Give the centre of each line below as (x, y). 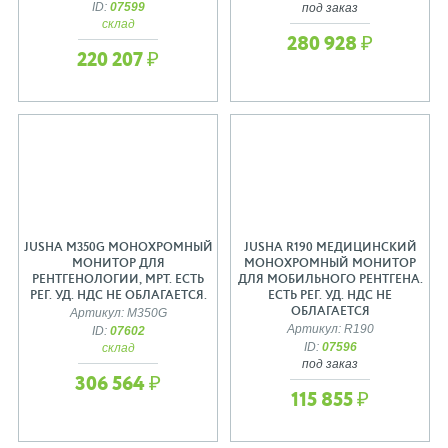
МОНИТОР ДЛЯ (118, 264)
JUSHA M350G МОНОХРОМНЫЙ (118, 248)
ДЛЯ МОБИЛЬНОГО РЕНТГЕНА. (330, 280)
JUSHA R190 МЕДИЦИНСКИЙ (330, 248)
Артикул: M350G (118, 313)
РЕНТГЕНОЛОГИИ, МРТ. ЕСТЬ (118, 280)
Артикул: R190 (330, 329)
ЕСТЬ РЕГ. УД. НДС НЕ (330, 296)
